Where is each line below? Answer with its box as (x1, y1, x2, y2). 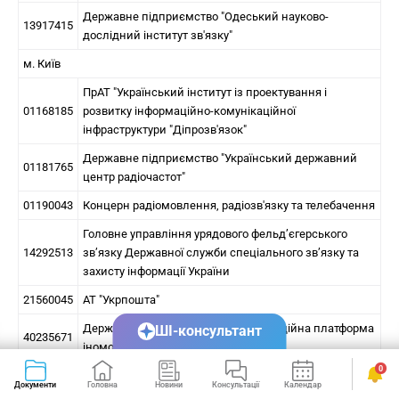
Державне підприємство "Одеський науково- (83, 10, 329, 23)
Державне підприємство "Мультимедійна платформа (83, 322, 374, 335)
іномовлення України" (83, 340, 202, 354)
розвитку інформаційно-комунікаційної (83, 104, 296, 118)
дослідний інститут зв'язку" (83, 28, 232, 42)
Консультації (212, 379, 259, 389)
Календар (283, 379, 322, 389)
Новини (155, 379, 183, 389)
